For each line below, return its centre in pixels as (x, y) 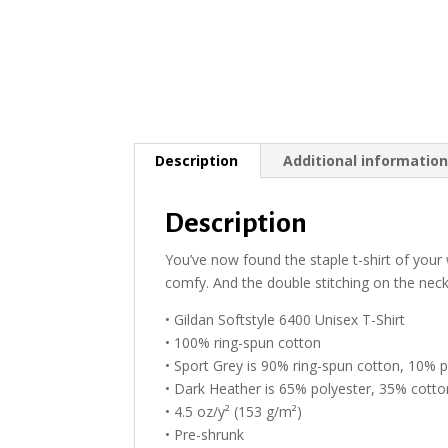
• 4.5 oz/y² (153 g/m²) (234, 411)
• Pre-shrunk (205, 434)
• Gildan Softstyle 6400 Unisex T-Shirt (285, 319)
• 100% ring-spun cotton (243, 342)
